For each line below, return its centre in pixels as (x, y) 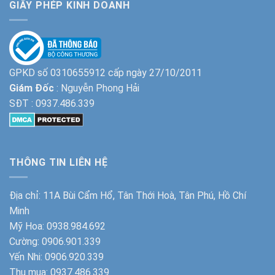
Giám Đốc (32, 88)
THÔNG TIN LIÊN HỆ (59, 162)
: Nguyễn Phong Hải (97, 88)
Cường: (25, 242)
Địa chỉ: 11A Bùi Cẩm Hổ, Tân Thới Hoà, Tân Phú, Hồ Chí (128, 196)
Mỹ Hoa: (28, 227)
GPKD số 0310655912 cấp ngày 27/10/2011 (106, 73)
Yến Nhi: (27, 257)
